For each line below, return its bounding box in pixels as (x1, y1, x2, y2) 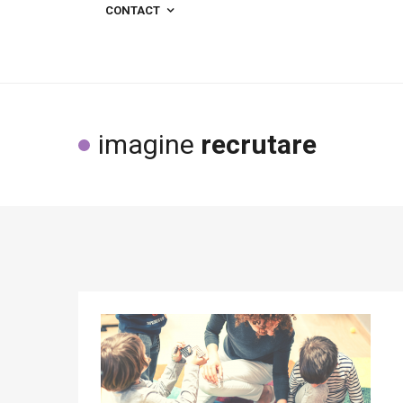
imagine (98, 129, 201, 160)
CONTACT (105, 4, 160, 17)
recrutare (201, 129, 317, 160)
